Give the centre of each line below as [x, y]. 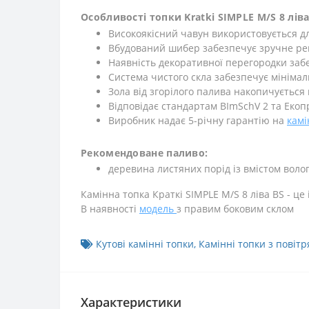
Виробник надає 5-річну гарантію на [198, 121]
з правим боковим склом [235, 209]
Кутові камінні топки [145, 244]
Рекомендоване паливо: [144, 153]
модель [158, 209]
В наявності [110, 209]
